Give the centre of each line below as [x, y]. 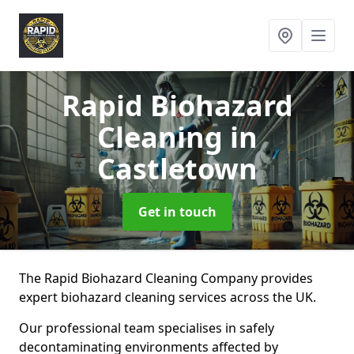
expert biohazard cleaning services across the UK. [168, 297]
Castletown [177, 169]
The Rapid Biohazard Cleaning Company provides [166, 278]
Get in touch [177, 212]
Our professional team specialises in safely [147, 328]
